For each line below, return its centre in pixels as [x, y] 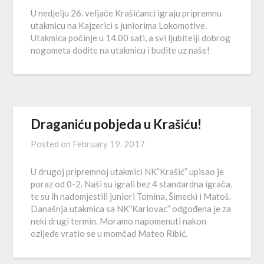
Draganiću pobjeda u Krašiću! [116, 124]
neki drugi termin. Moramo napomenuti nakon [119, 221]
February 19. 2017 [109, 144]
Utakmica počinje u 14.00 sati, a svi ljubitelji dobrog [131, 38]
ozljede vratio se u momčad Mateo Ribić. [109, 233]
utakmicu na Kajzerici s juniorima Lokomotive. [119, 25]
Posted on [52, 144]
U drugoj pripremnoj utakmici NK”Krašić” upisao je [128, 171]
